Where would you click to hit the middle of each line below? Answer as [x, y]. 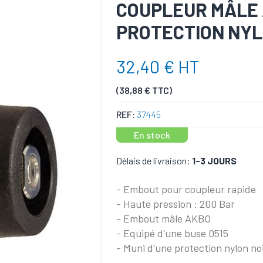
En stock [152, 134]
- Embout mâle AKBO [164, 218]
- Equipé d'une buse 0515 [173, 233]
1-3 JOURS [215, 160]
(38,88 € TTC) [144, 90]
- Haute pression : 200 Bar [176, 203]
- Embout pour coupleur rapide [186, 189]
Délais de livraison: [154, 160]
